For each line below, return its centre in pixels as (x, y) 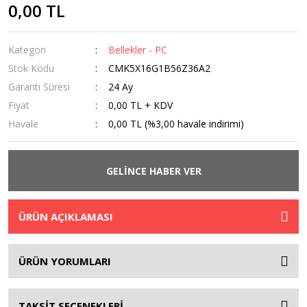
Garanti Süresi (39, 87)
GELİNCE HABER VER (153, 171)
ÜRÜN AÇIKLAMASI (66, 217)
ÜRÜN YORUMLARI (65, 261)
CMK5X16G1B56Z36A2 (160, 68)
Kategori (27, 50)
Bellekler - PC (138, 50)
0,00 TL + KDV (141, 105)
